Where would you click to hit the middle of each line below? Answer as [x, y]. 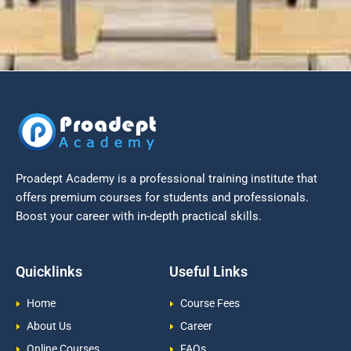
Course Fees [210, 304]
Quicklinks [49, 272]
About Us [49, 326]
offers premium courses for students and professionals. [162, 197]
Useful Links [208, 272]
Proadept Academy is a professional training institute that [166, 178]
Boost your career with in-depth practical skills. [139, 216]
